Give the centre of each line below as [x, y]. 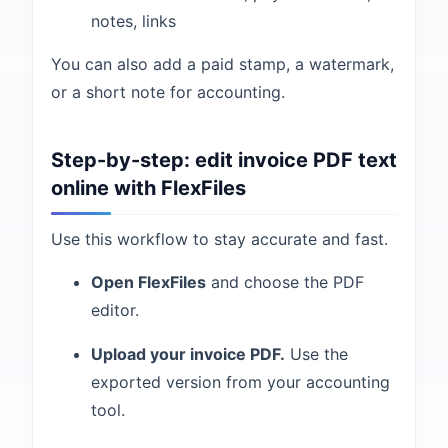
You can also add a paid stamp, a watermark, [222, 64]
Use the [316, 354]
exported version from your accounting [240, 382]
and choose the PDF [285, 282]
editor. [115, 310]
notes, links [133, 21]
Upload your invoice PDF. [188, 354]
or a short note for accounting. [168, 92]
